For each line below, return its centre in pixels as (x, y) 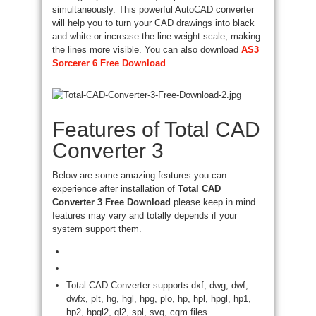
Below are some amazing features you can (139, 175)
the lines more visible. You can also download (147, 50)
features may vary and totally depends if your (145, 215)
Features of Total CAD (156, 129)
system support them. (97, 229)
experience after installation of (115, 189)
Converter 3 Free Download (111, 202)
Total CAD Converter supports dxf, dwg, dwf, (157, 285)
